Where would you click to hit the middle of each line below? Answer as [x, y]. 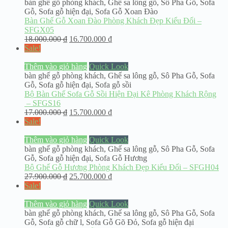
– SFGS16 [42, 103]
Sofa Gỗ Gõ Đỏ [112, 222]
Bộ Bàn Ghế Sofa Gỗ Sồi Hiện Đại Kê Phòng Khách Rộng [120, 94]
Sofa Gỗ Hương [121, 158]
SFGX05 [39, 30]
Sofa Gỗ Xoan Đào [126, 12]
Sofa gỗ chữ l [60, 222]
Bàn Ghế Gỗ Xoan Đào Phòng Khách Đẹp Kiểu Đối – [113, 21]
